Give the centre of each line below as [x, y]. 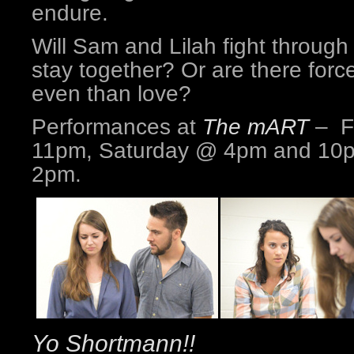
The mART [256, 126]
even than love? [111, 93]
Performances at [117, 126]
